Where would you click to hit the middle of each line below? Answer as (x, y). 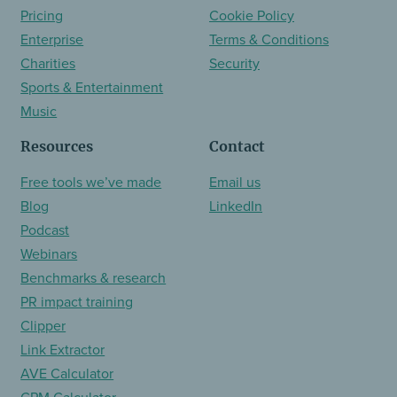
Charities (48, 63)
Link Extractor (63, 349)
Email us (235, 182)
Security (234, 63)
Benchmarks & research (93, 277)
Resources (57, 146)
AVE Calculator (67, 373)
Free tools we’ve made (91, 182)
